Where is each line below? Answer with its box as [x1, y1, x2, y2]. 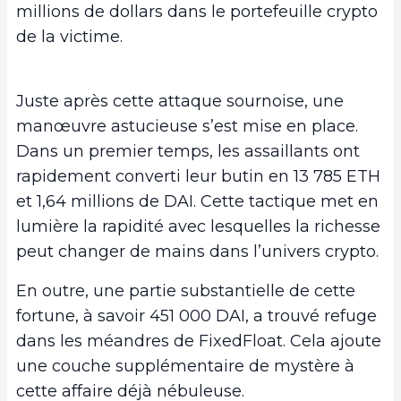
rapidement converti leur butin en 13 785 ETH [16, 166, 380, 187]
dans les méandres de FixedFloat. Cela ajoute [16, 331, 381, 352]
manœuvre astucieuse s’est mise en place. [16, 116, 358, 137]
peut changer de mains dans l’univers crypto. [16, 242, 379, 262]
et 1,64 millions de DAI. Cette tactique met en [16, 192, 379, 212]
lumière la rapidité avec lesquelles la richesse [16, 217, 380, 237]
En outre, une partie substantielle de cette [16, 281, 355, 302]
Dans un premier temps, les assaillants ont [16, 141, 360, 162]
